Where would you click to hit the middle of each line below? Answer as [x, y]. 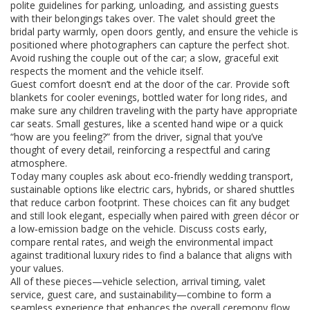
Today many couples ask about [82, 176]
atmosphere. [39, 163]
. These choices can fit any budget [214, 202]
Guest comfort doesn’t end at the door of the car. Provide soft [150, 84]
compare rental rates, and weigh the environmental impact [142, 242]
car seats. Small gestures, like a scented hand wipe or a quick [147, 124]
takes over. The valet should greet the [189, 18]
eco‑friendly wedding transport [222, 176]
